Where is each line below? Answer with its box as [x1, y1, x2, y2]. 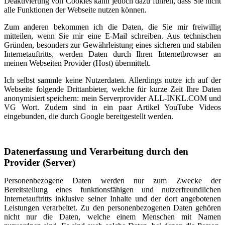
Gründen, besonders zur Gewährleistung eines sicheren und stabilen [4, 41, 221, 49]
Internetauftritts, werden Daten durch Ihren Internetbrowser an [4, 50, 221, 58]
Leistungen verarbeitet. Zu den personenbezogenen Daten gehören [4, 203, 221, 212]
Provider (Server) [4, 157, 75, 168]
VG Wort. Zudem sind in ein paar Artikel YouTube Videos [4, 103, 221, 111]
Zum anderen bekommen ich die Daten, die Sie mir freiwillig [4, 23, 221, 31]
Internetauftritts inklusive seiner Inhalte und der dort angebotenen [4, 194, 221, 203]
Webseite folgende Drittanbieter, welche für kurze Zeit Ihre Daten [4, 85, 221, 93]
